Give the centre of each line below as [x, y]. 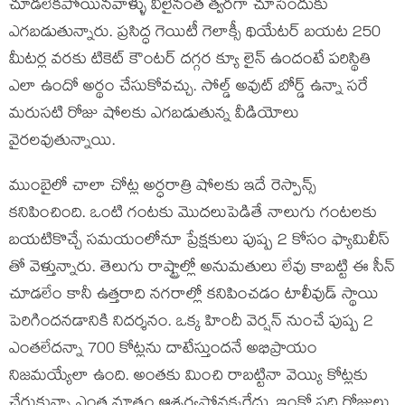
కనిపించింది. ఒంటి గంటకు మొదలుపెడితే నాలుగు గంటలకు [193, 215]
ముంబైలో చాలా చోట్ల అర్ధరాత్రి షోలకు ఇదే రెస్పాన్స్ [163, 188]
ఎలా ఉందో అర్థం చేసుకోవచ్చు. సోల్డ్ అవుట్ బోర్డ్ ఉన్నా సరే [188, 88]
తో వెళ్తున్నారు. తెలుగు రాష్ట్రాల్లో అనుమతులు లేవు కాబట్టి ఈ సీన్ [202, 269]
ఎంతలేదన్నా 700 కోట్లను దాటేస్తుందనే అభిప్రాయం [163, 350]
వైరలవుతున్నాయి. [62, 142]
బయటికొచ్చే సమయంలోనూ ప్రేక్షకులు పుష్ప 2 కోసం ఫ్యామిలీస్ [199, 242]
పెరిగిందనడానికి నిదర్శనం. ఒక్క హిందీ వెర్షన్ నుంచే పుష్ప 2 [191, 323]
